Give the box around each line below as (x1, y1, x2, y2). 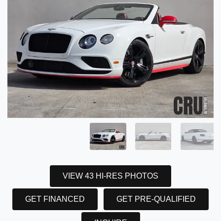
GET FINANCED (25, 195, 85, 204)
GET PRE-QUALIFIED (116, 195, 196, 204)
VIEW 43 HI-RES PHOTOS (63, 172, 158, 181)
